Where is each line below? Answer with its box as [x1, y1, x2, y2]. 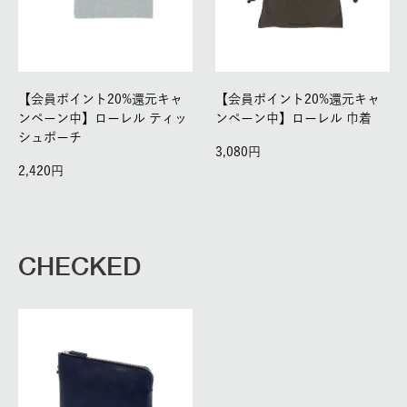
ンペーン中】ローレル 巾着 [215, 112, 372, 125]
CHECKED [18, 251, 141, 282]
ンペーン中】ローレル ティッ [18, 112, 187, 125]
